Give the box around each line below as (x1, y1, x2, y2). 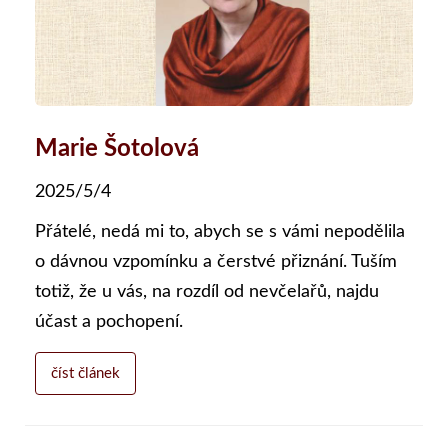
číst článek (51, 366, 120, 382)
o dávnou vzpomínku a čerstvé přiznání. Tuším (35, 253, 397, 272)
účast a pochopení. (35, 313, 183, 332)
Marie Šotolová (35, 137, 199, 162)
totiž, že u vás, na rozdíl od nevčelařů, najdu (35, 283, 379, 302)
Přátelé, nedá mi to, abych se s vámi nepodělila (35, 223, 405, 242)
